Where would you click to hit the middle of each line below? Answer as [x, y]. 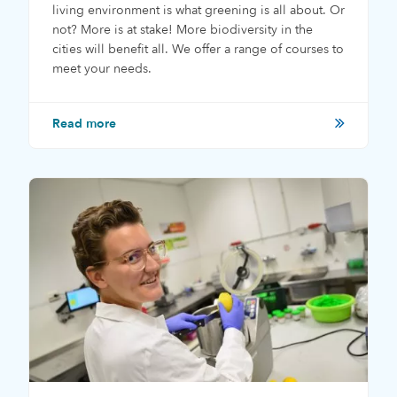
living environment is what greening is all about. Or [198, 11]
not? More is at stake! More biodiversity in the [183, 30]
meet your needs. [102, 69]
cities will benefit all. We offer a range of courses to [198, 50]
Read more [84, 124]
